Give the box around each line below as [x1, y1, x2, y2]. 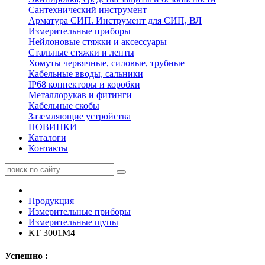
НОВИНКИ [28, 122, 77, 132]
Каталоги [28, 132, 66, 143]
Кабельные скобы [28, 101, 99, 111]
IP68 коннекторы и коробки [28, 79, 140, 89]
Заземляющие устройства [28, 111, 131, 121]
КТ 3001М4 [28, 228, 75, 238]
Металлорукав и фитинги [28, 90, 132, 100]
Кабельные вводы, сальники [28, 69, 143, 79]
